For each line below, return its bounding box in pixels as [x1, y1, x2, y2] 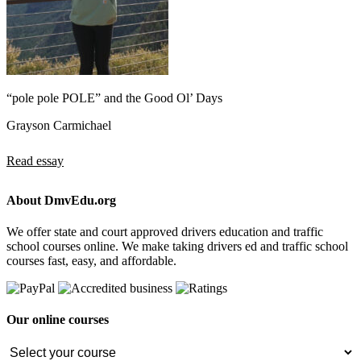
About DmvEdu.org [6, 193, 116, 207]
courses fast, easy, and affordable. [6, 254, 176, 268]
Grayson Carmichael [6, 118, 111, 132]
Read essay [6, 153, 64, 168]
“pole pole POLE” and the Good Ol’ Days [6, 90, 222, 105]
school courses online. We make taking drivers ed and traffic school [6, 239, 348, 254]
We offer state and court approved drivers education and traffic [6, 225, 323, 239]
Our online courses [6, 313, 109, 327]
